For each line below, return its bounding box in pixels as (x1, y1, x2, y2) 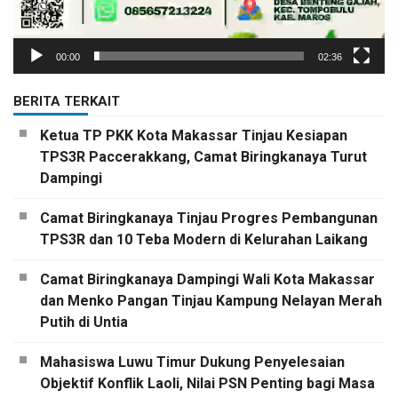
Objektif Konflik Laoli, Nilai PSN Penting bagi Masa (40, 375, 375, 393)
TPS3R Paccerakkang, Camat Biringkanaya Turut (40, 148, 367, 166)
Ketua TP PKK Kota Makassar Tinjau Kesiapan (40, 127, 347, 145)
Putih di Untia (40, 314, 128, 331)
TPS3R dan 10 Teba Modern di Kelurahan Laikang (40, 231, 368, 249)
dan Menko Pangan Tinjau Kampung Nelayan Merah (40, 292, 382, 310)
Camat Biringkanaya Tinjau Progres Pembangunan (40, 210, 378, 227)
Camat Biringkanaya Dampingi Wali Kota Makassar (40, 271, 375, 289)
